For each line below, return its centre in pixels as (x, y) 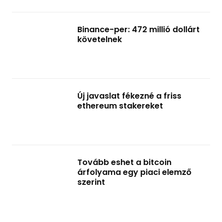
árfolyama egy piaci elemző (134, 172)
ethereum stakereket (120, 106)
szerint (91, 182)
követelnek (100, 39)
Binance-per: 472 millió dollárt (139, 29)
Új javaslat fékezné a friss (129, 96)
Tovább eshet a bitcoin (124, 162)
